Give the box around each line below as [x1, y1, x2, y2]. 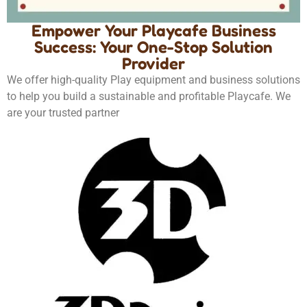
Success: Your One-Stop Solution [34, 36, 273, 57]
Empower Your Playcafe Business [31, 20, 276, 40]
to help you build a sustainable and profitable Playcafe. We [7, 89, 291, 103]
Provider [122, 53, 185, 73]
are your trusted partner [7, 106, 119, 119]
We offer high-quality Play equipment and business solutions [7, 73, 300, 86]
